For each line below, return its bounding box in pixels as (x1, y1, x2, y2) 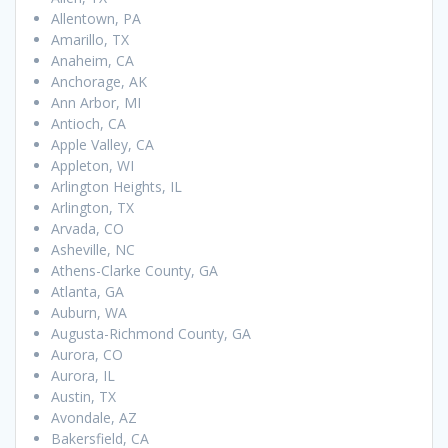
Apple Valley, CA (51, 135, 154, 155)
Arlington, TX (51, 198, 134, 218)
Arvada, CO (51, 219, 124, 239)
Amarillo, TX (51, 30, 129, 50)
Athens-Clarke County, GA (51, 261, 218, 281)
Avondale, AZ (51, 408, 137, 428)
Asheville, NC (51, 240, 135, 260)
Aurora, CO (51, 345, 123, 365)
